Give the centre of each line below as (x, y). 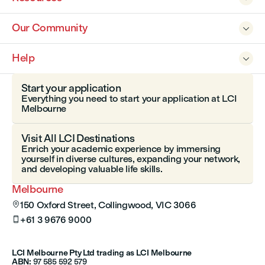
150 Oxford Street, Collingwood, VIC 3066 (108, 205)
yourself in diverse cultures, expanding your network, (131, 159)
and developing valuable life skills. (92, 169)
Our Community (50, 28)
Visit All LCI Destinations (78, 139)
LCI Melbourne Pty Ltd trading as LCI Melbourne (102, 253)
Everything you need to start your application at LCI (129, 99)
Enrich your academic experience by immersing (121, 149)
